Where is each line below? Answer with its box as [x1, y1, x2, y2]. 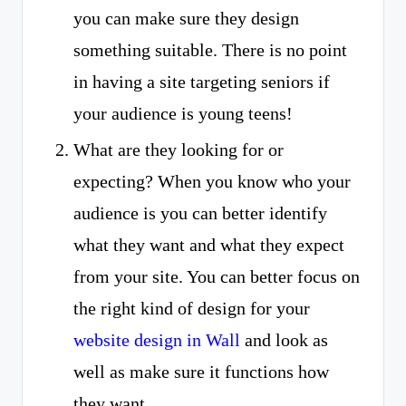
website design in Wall [73, 330, 240, 351]
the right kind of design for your [73, 298, 310, 319]
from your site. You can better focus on [73, 266, 360, 287]
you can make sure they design [73, 8, 299, 29]
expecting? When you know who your [73, 171, 351, 192]
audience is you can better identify [73, 203, 327, 224]
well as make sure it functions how [73, 362, 329, 382]
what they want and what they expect [73, 235, 344, 256]
